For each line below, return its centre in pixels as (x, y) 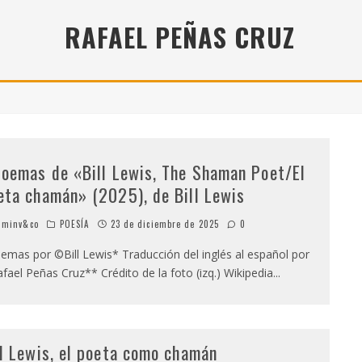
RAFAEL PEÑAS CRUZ (180, 37)
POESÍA (74, 223)
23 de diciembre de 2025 (164, 223)
